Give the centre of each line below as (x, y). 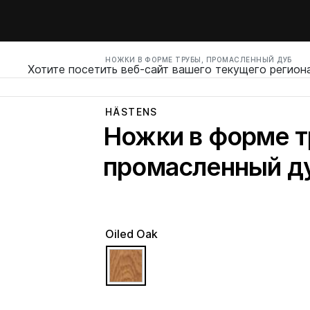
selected (164, 257)
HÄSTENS (131, 112)
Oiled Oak (131, 234)
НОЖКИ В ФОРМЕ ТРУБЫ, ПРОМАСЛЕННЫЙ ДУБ (199, 60)
